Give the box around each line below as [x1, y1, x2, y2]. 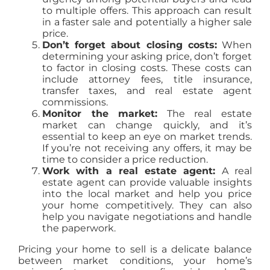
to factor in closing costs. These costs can [42, 62, 253, 74]
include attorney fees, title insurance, [42, 74, 253, 86]
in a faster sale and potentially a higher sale [42, 16, 253, 28]
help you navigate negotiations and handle [42, 211, 253, 223]
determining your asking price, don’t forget [42, 51, 253, 63]
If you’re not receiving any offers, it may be [42, 142, 253, 154]
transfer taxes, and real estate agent [42, 85, 253, 97]
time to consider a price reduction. [42, 154, 208, 166]
